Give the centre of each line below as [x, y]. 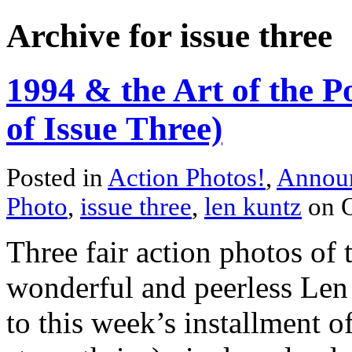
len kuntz [253, 207]
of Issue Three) [114, 129]
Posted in [57, 178]
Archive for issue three [169, 36]
